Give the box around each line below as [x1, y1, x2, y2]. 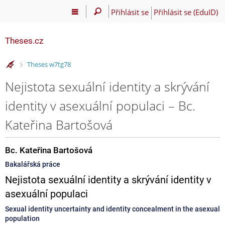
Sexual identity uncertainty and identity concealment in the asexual [5, 204, 220, 213]
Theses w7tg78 [27, 60, 71, 69]
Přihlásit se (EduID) [153, 7, 218, 17]
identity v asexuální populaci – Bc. [5, 96, 195, 114]
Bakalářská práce [5, 160, 60, 168]
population [5, 214, 40, 222]
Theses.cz [5, 36, 43, 46]
